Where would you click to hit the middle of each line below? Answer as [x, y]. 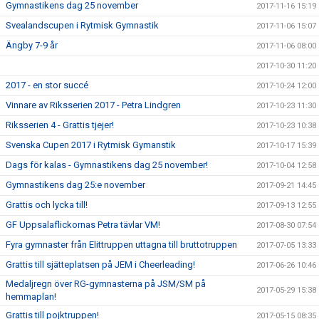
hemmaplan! [31, 296]
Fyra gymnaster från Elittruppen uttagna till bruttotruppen [121, 244]
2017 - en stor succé [47, 85]
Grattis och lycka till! [47, 204]
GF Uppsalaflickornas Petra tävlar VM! [83, 224]
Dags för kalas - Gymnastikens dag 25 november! [107, 164]
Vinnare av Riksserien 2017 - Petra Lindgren [93, 105]
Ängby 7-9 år [32, 45]
